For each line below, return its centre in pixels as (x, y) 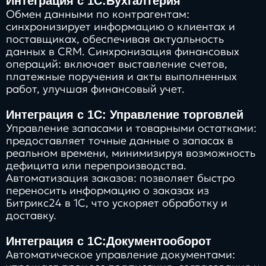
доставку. (31, 215)
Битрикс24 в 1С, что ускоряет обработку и (117, 202)
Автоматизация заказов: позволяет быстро (121, 178)
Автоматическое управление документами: (121, 254)
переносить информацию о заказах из (107, 190)
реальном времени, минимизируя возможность (131, 153)
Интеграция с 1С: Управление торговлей (125, 114)
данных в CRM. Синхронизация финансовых (123, 51)
